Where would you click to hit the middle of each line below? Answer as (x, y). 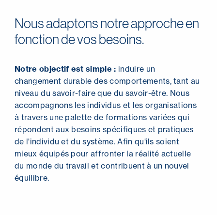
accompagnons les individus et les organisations (106, 105)
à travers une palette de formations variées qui (102, 117)
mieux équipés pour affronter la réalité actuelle (103, 153)
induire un (136, 69)
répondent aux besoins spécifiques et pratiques (104, 129)
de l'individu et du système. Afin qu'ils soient (97, 141)
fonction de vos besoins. (79, 39)
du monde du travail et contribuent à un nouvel (102, 165)
